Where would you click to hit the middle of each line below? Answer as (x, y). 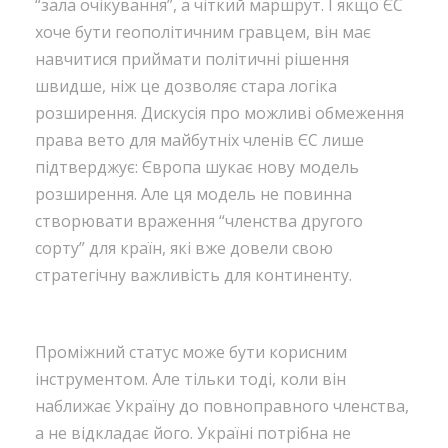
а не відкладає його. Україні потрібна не (193, 432)
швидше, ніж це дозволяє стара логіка (186, 85)
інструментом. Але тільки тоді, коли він (190, 378)
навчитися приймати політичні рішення (192, 58)
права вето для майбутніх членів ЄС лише (199, 139)
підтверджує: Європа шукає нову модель (197, 166)
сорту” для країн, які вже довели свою (184, 247)
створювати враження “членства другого (199, 220)
